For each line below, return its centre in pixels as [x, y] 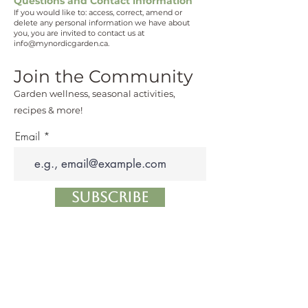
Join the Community [103, 76]
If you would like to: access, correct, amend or [98, 12]
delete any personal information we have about [102, 23]
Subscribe [110, 197]
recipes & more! [48, 110]
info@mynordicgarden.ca [61, 43]
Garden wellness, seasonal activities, [95, 93]
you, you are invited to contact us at [79, 33]
